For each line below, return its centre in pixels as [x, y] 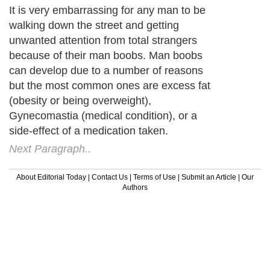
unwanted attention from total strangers [103, 40]
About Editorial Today [51, 177]
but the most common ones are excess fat [110, 85]
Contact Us [110, 177]
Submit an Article [209, 177]
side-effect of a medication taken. [89, 130]
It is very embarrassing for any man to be [107, 10]
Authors [135, 187]
